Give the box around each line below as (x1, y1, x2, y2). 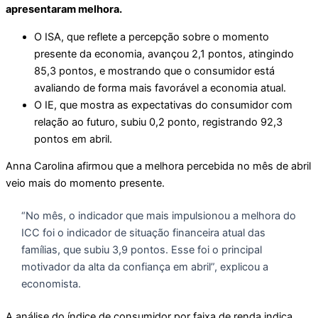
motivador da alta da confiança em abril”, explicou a (21, 261, 268, 274)
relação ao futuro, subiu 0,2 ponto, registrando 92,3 (34, 115, 283, 128)
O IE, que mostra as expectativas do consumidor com (34, 98, 292, 111)
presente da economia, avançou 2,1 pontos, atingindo (34, 47, 294, 60)
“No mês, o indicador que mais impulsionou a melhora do (21, 209, 296, 223)
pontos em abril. (34, 132, 112, 146)
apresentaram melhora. (6, 3, 124, 16)
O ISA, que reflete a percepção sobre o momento (34, 30, 269, 43)
